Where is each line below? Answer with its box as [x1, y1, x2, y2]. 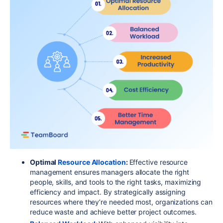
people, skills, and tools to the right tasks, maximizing [30, 177, 202, 186]
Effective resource [129, 157, 188, 166]
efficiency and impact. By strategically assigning [30, 187, 186, 196]
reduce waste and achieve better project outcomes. [30, 207, 197, 216]
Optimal [30, 157, 58, 166]
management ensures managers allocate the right [30, 167, 190, 176]
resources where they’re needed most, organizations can [30, 197, 213, 206]
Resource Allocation [58, 157, 126, 166]
